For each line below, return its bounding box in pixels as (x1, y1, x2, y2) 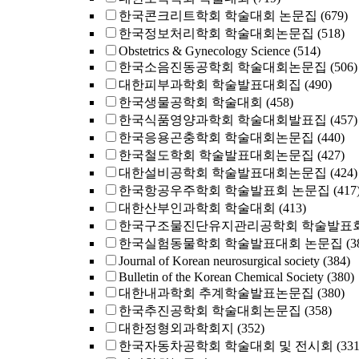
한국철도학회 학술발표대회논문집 (119, 148, 314, 162)
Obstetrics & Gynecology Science (119, 44, 290, 58)
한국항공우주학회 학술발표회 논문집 (119, 184, 330, 197)
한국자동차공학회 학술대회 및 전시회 (119, 339, 333, 353)
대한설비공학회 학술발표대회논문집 (119, 166, 327, 179)
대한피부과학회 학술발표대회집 (119, 78, 301, 91)
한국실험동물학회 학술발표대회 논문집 (119, 236, 343, 250)
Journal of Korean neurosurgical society (119, 254, 320, 268)
